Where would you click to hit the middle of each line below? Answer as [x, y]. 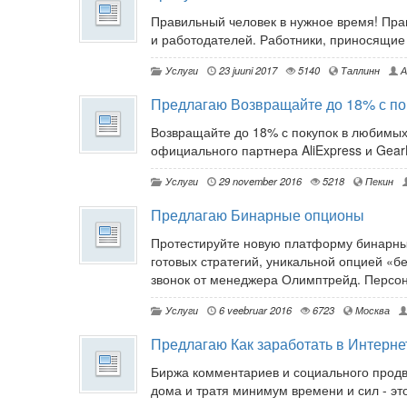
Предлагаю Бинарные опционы [258, 215]
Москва [371, 310]
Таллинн [359, 70]
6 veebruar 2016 [254, 310]
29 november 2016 [259, 181]
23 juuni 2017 [247, 70]
